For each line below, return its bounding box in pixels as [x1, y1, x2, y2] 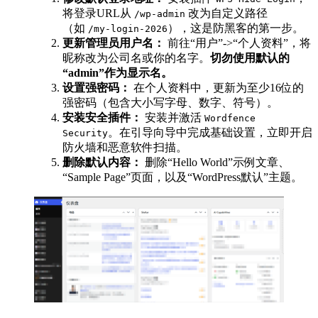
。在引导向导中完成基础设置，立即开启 [108, 126, 312, 138]
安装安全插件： [62, 111, 142, 124]
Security [62, 127, 108, 138]
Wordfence [204, 112, 256, 124]
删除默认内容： [62, 155, 142, 168]
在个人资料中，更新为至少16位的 [131, 81, 304, 94]
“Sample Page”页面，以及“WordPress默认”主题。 [62, 170, 302, 183]
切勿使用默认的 [210, 51, 290, 64]
